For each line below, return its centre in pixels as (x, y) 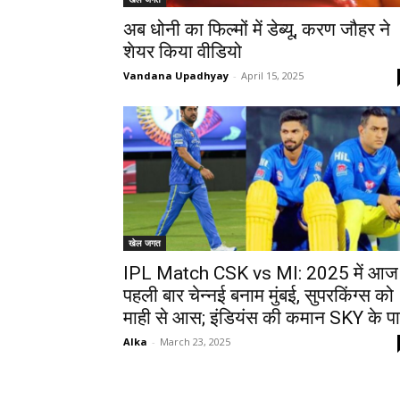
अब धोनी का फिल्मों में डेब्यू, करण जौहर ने (257, 29)
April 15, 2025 (272, 75)
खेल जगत (145, 243)
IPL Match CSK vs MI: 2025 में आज (261, 273)
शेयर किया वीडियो (183, 52)
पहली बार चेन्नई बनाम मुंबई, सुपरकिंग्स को (258, 296)
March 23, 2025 (195, 342)
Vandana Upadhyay (176, 75)
